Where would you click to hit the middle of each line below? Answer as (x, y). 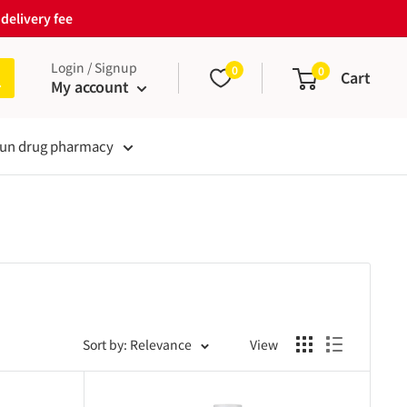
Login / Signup (94, 67)
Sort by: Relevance (137, 344)
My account (92, 86)
